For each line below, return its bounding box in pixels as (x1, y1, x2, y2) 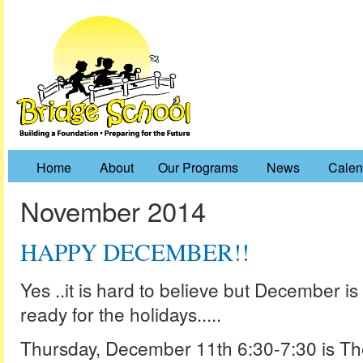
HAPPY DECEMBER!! (20, 235, 250, 267)
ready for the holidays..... (20, 300, 221, 327)
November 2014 (20, 191, 206, 229)
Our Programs (158, 157, 238, 177)
